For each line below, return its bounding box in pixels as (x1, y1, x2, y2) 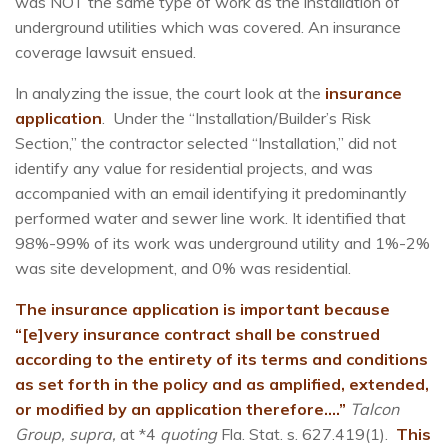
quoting (160, 424, 217, 445)
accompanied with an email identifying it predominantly (15, 183, 407, 204)
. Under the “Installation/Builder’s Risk (102, 108, 371, 129)
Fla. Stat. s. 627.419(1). (217, 424, 396, 445)
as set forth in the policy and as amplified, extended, (15, 374, 429, 395)
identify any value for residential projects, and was (15, 158, 373, 179)
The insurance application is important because (15, 299, 390, 320)
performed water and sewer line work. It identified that (15, 208, 406, 229)
